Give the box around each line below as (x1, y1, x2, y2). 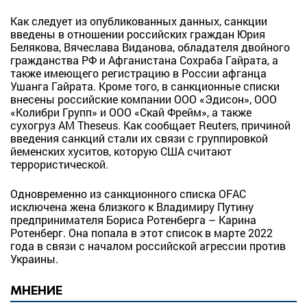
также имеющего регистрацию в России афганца (10, 66, 267, 80)
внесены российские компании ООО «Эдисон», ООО (10, 92, 277, 106)
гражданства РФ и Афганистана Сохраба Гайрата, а (10, 53, 278, 67)
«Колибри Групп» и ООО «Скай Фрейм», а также (10, 105, 251, 119)
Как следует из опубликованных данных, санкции (10, 14, 267, 28)
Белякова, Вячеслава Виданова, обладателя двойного (10, 40, 290, 54)
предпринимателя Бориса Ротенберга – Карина (10, 212, 256, 227)
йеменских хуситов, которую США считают (10, 144, 232, 158)
